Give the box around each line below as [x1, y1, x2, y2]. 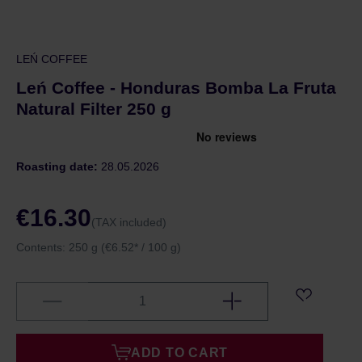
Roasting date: [16, 160, 101, 173]
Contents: [16, 241, 69, 254]
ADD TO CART [130, 346, 229, 360]
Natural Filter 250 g [16, 99, 171, 118]
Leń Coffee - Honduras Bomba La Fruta [16, 78, 336, 97]
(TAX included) [91, 216, 166, 229]
